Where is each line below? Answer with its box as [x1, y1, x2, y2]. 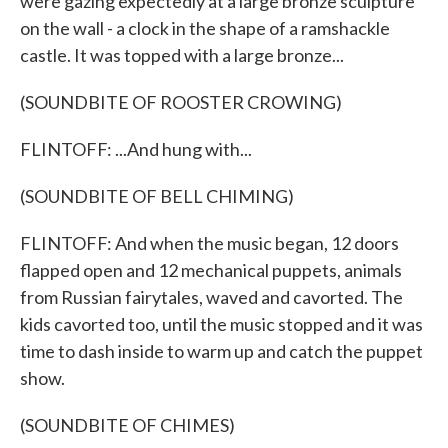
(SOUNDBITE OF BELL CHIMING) [20, 185, 294, 207]
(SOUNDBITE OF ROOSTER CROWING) [20, 91, 342, 113]
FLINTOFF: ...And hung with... [20, 138, 252, 160]
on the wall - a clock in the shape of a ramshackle [20, 17, 390, 39]
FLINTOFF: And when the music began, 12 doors [20, 232, 399, 254]
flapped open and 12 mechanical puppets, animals [20, 259, 402, 281]
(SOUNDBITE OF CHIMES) [20, 414, 235, 436]
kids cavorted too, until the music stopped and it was [20, 313, 423, 335]
